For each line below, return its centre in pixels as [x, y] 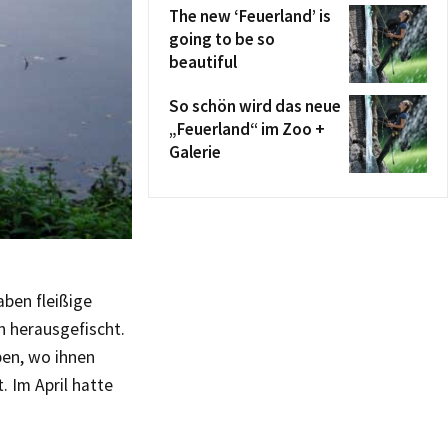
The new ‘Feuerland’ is [250, 16]
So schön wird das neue [255, 106]
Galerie [195, 152]
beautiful [203, 62]
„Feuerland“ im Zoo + [247, 129]
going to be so [222, 39]
